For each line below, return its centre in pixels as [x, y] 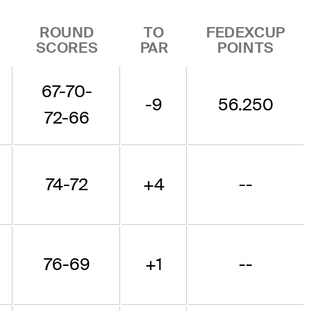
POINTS [246, 48]
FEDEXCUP [246, 33]
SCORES [67, 48]
